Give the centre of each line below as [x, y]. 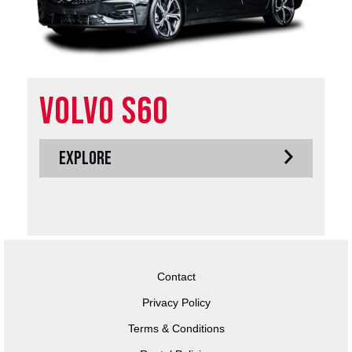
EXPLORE [85, 159]
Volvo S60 [104, 112]
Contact [176, 277]
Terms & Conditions [176, 329]
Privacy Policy [176, 303]
